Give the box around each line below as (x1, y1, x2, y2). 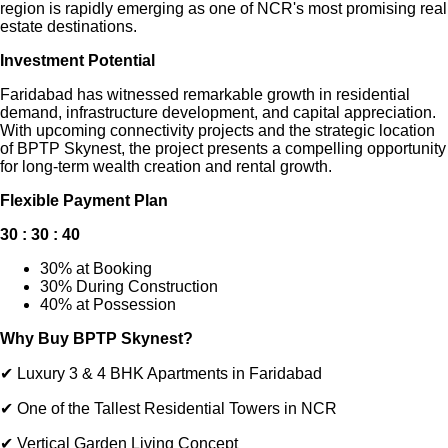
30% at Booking (40, 259, 152, 277)
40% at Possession (40, 295, 176, 313)
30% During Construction (40, 277, 218, 295)
